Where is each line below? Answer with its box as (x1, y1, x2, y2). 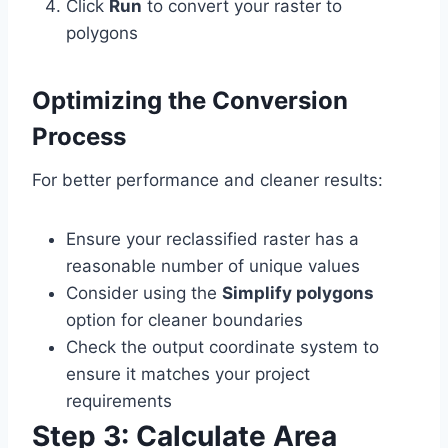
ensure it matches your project (66, 364, 310, 385)
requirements (66, 391, 172, 412)
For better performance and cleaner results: (32, 170, 383, 191)
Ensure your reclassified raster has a (66, 229, 359, 250)
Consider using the (66, 283, 222, 304)
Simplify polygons (222, 283, 374, 304)
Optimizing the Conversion (32, 86, 348, 116)
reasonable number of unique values (66, 256, 360, 277)
